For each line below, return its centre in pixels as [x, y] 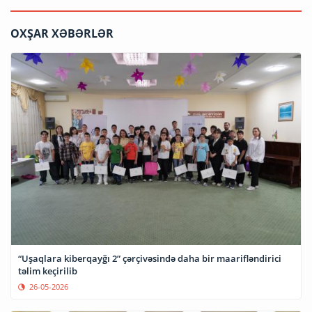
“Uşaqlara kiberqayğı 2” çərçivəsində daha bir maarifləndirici [150, 259]
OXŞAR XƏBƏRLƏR [62, 33]
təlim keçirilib [48, 271]
